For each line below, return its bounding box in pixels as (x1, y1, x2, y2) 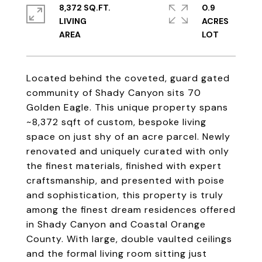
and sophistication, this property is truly (26, 189, 223, 201)
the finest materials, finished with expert (26, 160, 222, 172)
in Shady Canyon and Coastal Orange (26, 218, 206, 230)
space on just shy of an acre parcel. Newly (26, 130, 230, 143)
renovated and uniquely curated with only (26, 145, 229, 157)
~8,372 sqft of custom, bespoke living (26, 116, 206, 128)
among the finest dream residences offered (26, 204, 236, 216)
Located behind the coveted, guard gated (26, 72, 230, 84)
